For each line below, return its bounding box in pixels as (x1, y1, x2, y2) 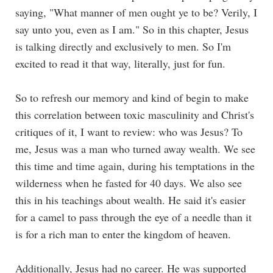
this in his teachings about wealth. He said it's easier (15, 192, 246, 207)
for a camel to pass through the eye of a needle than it (15, 209, 252, 224)
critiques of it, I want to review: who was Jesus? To (15, 124, 243, 139)
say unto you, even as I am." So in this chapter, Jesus (15, 21, 249, 37)
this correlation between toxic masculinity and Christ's (15, 107, 254, 122)
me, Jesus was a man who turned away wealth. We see (15, 141, 255, 156)
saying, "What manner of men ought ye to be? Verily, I (15, 4, 257, 19)
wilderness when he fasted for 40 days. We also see (15, 175, 242, 190)
